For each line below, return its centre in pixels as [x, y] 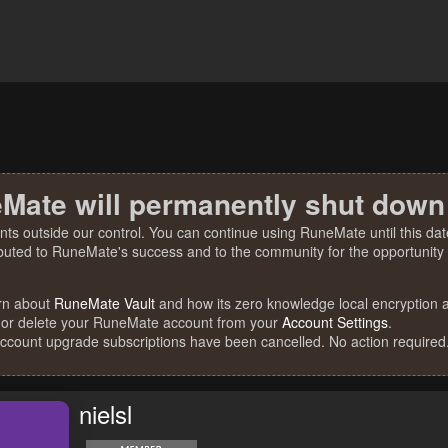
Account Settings [335, 322]
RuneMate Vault [104, 303]
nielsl [105, 414]
